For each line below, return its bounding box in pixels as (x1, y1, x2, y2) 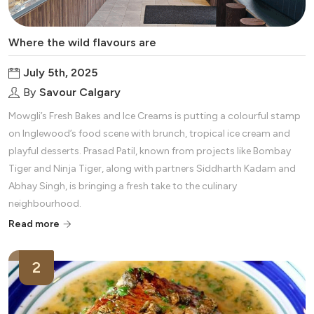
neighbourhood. (8, 197, 81, 210)
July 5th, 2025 (23, 65, 97, 79)
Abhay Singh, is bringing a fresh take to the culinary (8, 179, 237, 192)
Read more (8, 217, 60, 230)
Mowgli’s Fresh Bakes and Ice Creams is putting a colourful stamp (8, 109, 301, 122)
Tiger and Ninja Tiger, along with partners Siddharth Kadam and (8, 162, 296, 175)
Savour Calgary (39, 85, 121, 99)
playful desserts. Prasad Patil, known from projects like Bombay (8, 144, 291, 157)
